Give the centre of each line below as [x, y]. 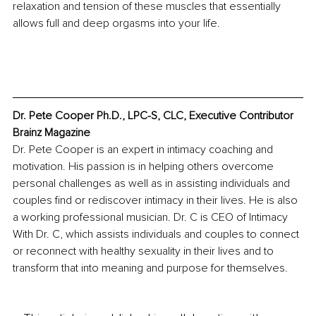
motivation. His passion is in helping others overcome [145, 167]
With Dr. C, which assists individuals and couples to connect [157, 235]
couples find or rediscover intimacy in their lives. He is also [157, 201]
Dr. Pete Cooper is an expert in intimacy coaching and [144, 150]
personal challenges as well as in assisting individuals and [153, 184]
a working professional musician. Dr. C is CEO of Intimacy [152, 218]
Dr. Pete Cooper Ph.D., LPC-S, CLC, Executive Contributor [154, 116]
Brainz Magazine [51, 133]
